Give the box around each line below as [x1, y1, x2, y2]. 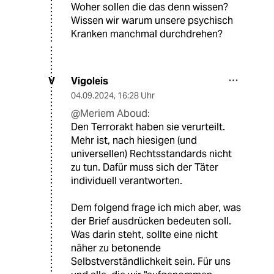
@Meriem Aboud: [71, 106, 150, 120]
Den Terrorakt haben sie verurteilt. [71, 120, 225, 133]
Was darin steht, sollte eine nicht [71, 228, 218, 241]
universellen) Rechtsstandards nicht [71, 147, 232, 160]
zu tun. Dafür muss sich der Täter [71, 160, 218, 174]
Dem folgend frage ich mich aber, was [71, 201, 241, 214]
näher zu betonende [71, 241, 161, 254]
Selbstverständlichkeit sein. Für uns [71, 254, 231, 268]
